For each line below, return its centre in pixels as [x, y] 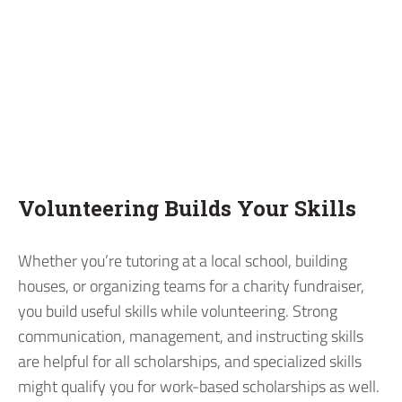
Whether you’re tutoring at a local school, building [183, 261]
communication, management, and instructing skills [191, 336]
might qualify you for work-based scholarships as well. [199, 387]
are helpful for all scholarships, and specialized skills [190, 362]
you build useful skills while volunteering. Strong [178, 311]
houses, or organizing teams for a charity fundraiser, [191, 286]
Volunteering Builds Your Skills [187, 207]
